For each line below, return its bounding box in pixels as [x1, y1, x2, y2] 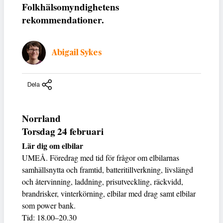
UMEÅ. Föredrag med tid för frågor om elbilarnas [22, 152, 179, 163]
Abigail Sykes [52, 48, 102, 57]
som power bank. [22, 200, 76, 211]
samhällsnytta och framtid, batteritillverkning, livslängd [22, 164, 193, 175]
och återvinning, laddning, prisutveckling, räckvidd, [22, 176, 183, 187]
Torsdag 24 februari [22, 124, 104, 139]
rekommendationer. [22, 13, 104, 27]
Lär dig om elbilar [22, 140, 83, 152]
